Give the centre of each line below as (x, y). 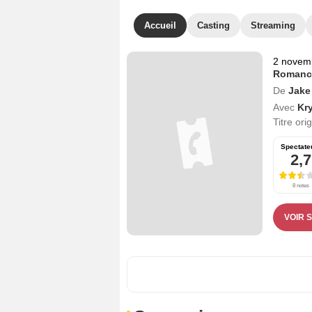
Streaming (273, 25)
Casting (213, 25)
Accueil (160, 25)
